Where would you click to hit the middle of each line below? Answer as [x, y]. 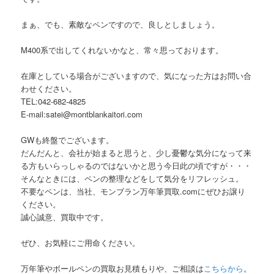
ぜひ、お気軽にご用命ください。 [81, 243]
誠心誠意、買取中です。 [65, 217]
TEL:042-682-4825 [54, 101]
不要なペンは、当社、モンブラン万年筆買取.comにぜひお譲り [133, 191]
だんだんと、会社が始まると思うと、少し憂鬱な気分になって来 [136, 153]
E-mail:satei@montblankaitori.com [82, 114]
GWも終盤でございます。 [68, 140]
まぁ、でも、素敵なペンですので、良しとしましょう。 [120, 24]
